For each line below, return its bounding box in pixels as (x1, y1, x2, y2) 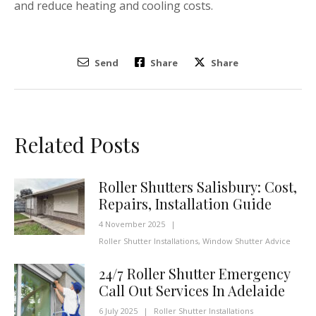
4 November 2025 (99, 219, 165, 230)
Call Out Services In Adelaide (99, 280, 285, 300)
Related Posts (14, 130, 140, 159)
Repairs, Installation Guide (99, 194, 272, 214)
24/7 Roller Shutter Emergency (99, 263, 290, 283)
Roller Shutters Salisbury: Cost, (99, 177, 297, 197)
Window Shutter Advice (202, 236, 291, 247)
